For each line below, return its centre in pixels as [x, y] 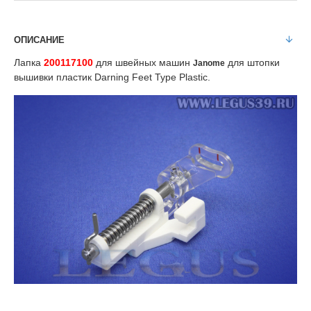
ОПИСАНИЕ [39, 40]
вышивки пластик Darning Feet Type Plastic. [112, 77]
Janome [209, 63]
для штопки [252, 62]
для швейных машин [143, 62]
